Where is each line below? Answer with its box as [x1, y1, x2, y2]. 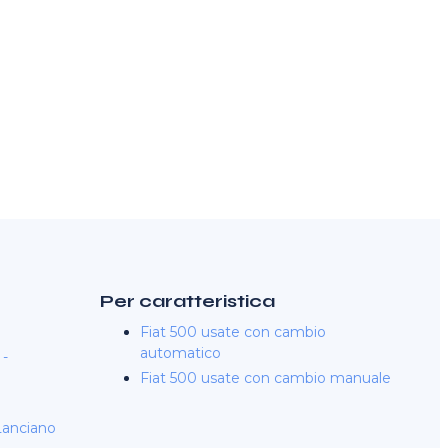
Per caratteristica [100, 290, 275, 312]
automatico [140, 344, 221, 362]
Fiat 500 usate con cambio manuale [140, 369, 391, 387]
